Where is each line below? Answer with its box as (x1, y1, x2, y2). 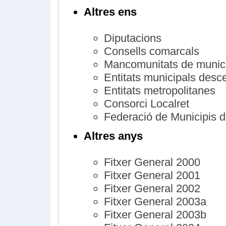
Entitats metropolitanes (104, 84, 215, 97)
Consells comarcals (104, 45, 199, 58)
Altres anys (84, 130, 143, 142)
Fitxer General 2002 (104, 182, 200, 195)
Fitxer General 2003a (104, 195, 206, 208)
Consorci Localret (104, 97, 189, 110)
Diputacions (104, 32, 161, 44)
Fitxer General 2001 (104, 169, 200, 182)
